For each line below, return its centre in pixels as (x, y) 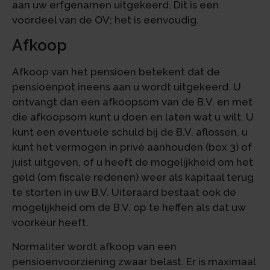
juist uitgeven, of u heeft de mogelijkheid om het (133, 162)
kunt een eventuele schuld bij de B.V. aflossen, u (130, 132)
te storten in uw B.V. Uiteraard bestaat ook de (124, 193)
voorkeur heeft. (50, 223)
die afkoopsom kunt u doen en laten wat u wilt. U (133, 117)
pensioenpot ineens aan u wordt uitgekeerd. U (127, 87)
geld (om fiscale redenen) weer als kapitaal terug (133, 177)
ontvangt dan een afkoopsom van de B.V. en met (132, 102)
